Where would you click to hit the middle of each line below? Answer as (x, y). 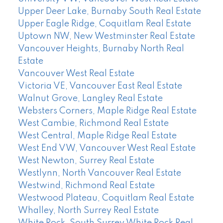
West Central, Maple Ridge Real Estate (97, 136)
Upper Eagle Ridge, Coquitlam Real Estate (104, 24)
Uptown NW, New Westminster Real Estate (106, 37)
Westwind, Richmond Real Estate (86, 186)
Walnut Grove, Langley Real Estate (90, 99)
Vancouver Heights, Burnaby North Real (101, 49)
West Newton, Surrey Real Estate (86, 161)
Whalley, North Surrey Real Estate (88, 211)
